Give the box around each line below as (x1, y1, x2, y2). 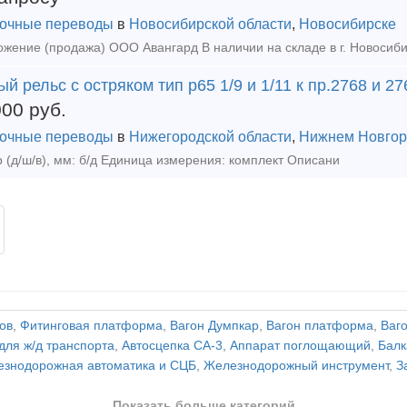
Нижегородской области (129, 129, 292, 144)
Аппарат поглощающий (230, 339, 371, 352)
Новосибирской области (129, 16, 292, 32)
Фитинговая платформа (20, 319, 163, 333)
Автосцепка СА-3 (122, 339, 223, 352)
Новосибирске (299, 16, 396, 32)
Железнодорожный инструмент (203, 359, 389, 372)
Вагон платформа (266, 319, 373, 333)
